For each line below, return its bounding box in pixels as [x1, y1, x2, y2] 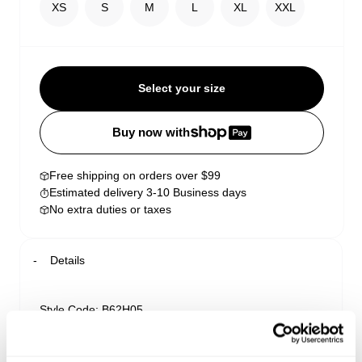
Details [50, 254, 85, 267]
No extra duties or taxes [49, 203, 171, 217]
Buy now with [112, 126, 191, 140]
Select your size [137, 82, 225, 95]
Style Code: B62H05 [40, 303, 143, 317]
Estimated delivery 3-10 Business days [49, 186, 246, 200]
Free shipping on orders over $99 [49, 169, 221, 183]
